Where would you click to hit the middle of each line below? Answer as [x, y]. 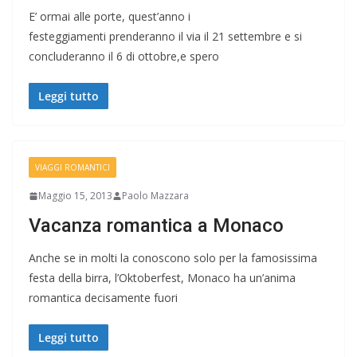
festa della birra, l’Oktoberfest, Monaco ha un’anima [162, 278]
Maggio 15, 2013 [75, 196]
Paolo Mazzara [155, 196]
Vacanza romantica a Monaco [156, 226]
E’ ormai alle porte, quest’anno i [110, 16]
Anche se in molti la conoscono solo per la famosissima [173, 258]
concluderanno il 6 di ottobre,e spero [124, 56]
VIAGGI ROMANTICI [73, 167]
